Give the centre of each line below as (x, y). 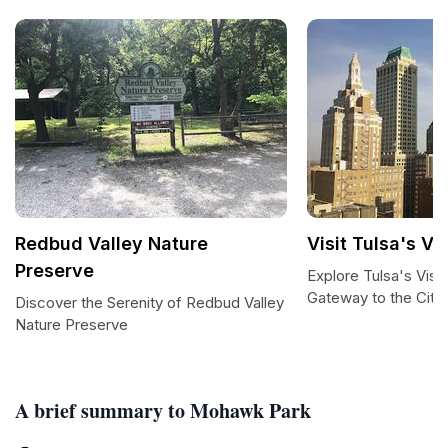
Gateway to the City (375, 297)
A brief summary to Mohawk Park (163, 410)
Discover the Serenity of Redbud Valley (149, 302)
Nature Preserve (71, 324)
